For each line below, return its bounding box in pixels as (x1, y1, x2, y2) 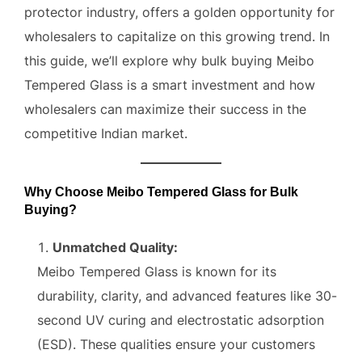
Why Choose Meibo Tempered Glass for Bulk (24, 185, 298, 199)
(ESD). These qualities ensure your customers (37, 336, 315, 352)
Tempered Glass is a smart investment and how (24, 77, 315, 93)
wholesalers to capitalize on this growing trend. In (24, 28, 330, 44)
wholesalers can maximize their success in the (24, 101, 306, 117)
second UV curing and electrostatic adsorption (37, 312, 324, 328)
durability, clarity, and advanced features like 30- (37, 288, 337, 304)
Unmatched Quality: (53, 239, 178, 255)
